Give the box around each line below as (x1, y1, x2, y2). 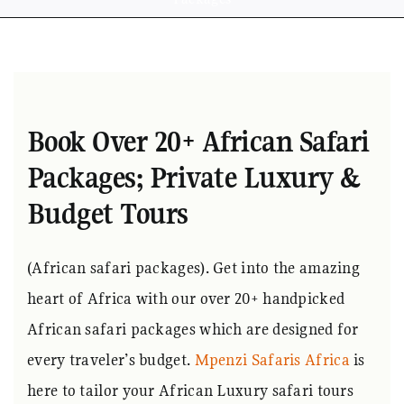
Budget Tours (27, 196, 188, 233)
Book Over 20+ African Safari (27, 124, 370, 161)
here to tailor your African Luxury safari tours (27, 380, 354, 401)
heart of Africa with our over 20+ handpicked (27, 288, 345, 309)
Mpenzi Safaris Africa (194, 349, 350, 371)
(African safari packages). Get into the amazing (27, 257, 361, 279)
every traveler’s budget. (27, 349, 195, 371)
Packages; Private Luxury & (27, 160, 362, 197)
